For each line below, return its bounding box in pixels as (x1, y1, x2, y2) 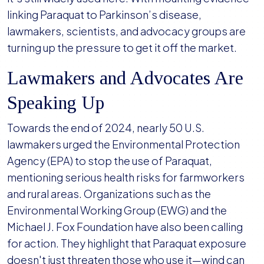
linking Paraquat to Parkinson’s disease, (7, 8, 202, 22)
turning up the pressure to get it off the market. (7, 41, 239, 55)
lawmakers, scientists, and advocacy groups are (7, 24, 246, 38)
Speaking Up (7, 92, 109, 114)
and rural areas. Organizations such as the (7, 187, 211, 201)
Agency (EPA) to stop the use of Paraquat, (7, 154, 212, 168)
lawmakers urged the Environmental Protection (7, 137, 240, 151)
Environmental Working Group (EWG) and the (7, 203, 227, 217)
